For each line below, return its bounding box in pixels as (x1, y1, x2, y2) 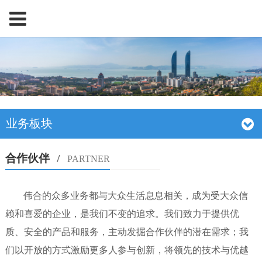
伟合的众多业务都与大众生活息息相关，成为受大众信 (23, 191, 249, 201)
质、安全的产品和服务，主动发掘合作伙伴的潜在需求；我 (5, 227, 249, 237)
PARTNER (67, 154, 110, 164)
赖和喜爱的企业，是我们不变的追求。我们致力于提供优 (5, 209, 239, 219)
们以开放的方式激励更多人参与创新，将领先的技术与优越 (5, 245, 249, 256)
